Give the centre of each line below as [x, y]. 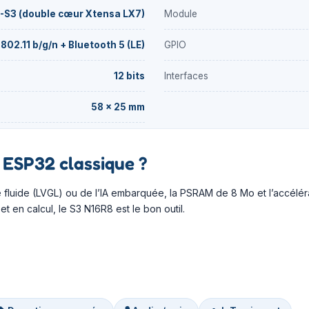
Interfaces [186, 76]
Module [181, 13]
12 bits [129, 76]
